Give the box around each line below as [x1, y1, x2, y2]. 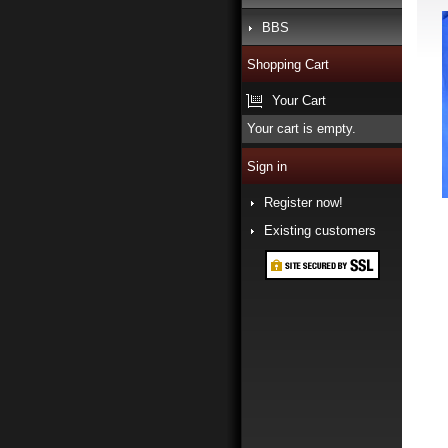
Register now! [264, 195, 343, 210]
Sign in [247, 159, 287, 174]
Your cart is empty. [247, 121, 356, 136]
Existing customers [264, 223, 376, 238]
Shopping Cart [247, 57, 329, 72]
